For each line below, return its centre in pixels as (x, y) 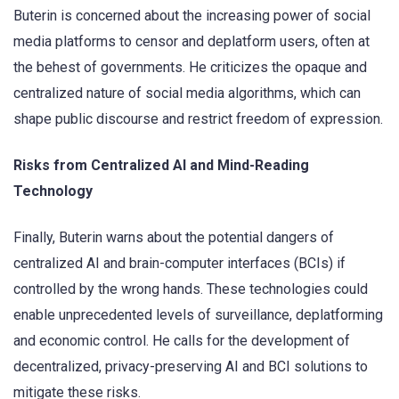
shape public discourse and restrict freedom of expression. (198, 118)
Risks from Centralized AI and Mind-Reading (161, 165)
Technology (53, 191)
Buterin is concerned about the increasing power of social (192, 15)
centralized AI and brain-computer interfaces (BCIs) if (179, 264)
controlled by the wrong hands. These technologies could (191, 289)
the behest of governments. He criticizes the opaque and (190, 67)
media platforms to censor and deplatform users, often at (191, 41)
